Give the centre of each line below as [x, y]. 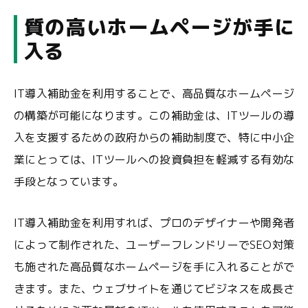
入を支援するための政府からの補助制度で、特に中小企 [154, 137]
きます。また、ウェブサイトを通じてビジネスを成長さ [154, 289]
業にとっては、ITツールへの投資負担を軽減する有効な [154, 159]
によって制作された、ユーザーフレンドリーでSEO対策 [154, 245]
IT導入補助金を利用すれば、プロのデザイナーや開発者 [154, 223]
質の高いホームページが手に [159, 27]
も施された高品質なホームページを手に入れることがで [154, 267]
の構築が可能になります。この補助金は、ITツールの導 [154, 115]
